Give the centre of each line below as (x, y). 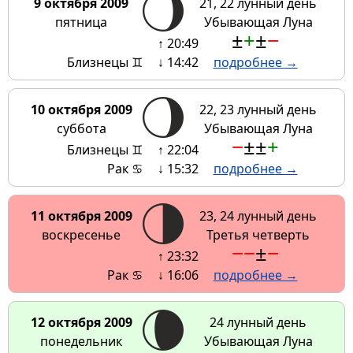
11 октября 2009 (81, 216)
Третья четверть (258, 235)
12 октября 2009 (81, 323)
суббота (81, 129)
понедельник (81, 342)
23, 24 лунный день (258, 216)
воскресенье (81, 235)
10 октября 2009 (81, 110)
